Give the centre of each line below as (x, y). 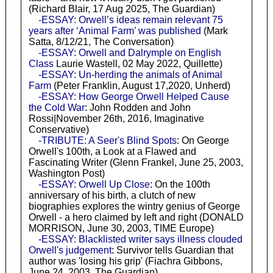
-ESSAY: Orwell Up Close (94, 185)
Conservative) (58, 130)
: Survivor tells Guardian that (172, 250)
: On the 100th (180, 185)
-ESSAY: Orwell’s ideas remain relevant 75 (130, 20)
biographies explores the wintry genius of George (134, 207)
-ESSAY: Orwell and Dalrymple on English (129, 53)
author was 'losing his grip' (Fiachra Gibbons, (125, 261)
